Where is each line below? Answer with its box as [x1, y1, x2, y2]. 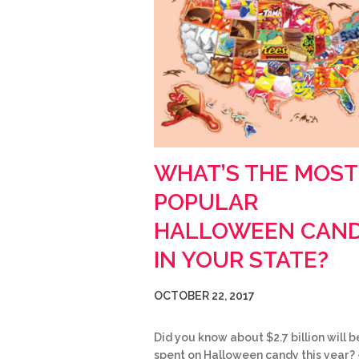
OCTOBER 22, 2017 [154, 288, 255, 302]
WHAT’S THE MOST [154, 159, 357, 187]
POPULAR [154, 188, 258, 216]
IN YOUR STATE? [154, 246, 329, 273]
